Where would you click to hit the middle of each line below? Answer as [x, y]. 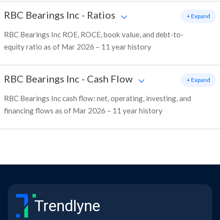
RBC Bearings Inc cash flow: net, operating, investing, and [97, 98]
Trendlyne [67, 206]
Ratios [101, 15]
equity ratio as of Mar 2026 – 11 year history [78, 47]
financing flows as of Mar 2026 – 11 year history [83, 111]
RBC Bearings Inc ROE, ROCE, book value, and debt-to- [94, 35]
